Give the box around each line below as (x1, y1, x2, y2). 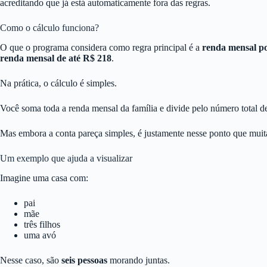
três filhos (24, 219, 60, 229)
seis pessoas (61, 254, 107, 265)
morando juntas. (107, 254, 170, 265)
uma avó (24, 229, 56, 240)
